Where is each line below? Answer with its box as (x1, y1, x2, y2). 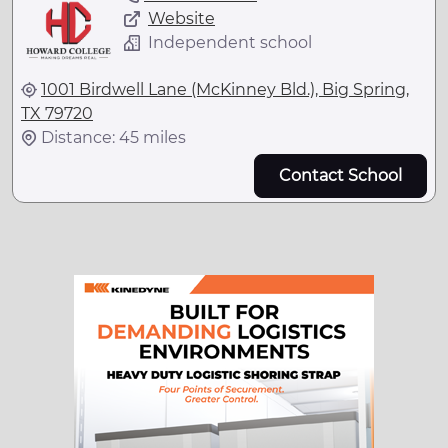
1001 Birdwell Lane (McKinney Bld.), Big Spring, (41, 79, 409, 99)
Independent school (148, 32, 312, 52)
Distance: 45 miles (41, 127, 186, 147)
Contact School (279, 165, 402, 185)
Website (148, 8, 215, 28)
